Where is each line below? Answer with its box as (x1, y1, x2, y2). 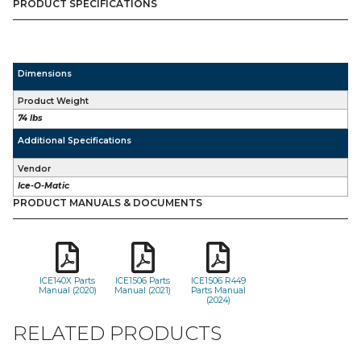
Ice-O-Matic (18, 180, 70, 192)
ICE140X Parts (39, 276, 96, 286)
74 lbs (18, 112, 44, 123)
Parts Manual (190, 285, 246, 296)
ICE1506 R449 (190, 276, 246, 286)
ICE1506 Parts (115, 276, 171, 286)
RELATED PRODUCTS (13, 321, 222, 345)
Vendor (18, 163, 52, 174)
